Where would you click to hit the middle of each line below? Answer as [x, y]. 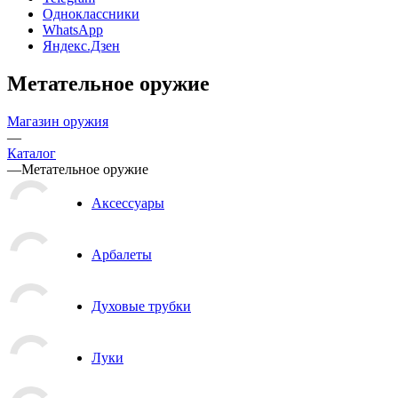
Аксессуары [128, 203]
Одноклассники [91, 14]
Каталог [32, 153]
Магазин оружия [58, 121]
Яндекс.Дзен [81, 46]
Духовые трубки [141, 306]
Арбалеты [122, 254]
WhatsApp [73, 30]
